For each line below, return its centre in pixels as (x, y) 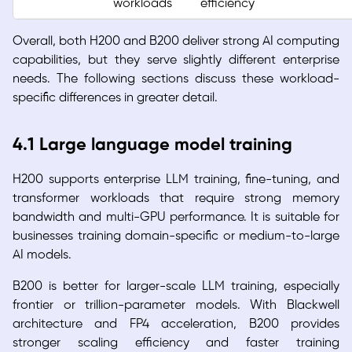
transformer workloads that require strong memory (176, 199)
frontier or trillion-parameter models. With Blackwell (176, 306)
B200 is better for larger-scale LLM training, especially (176, 287)
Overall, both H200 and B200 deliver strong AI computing (176, 42)
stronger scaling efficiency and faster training (176, 343)
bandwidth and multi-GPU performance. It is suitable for (176, 218)
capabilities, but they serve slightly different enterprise (176, 60)
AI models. (42, 255)
